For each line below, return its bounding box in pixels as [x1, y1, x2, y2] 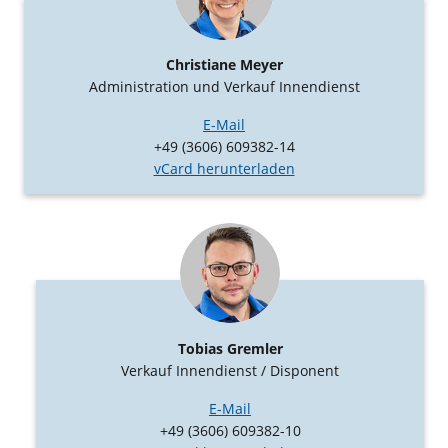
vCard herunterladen [153, 159, 295, 179]
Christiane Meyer [165, 55, 283, 75]
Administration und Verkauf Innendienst [88, 77, 360, 97]
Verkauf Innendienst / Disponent [121, 360, 339, 380]
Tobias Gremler [177, 338, 283, 358]
